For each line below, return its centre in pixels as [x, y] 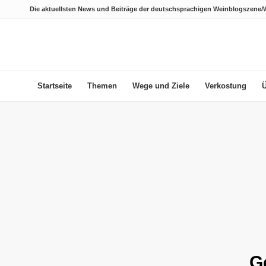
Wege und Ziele [161, 86]
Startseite [55, 86]
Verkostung [226, 86]
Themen [102, 86]
